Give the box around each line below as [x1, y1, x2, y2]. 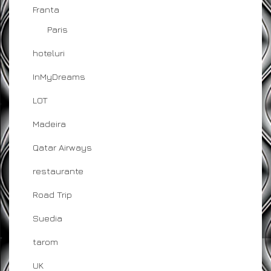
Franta [33, 4, 59, 15]
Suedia [33, 212, 62, 223]
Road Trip [33, 189, 72, 200]
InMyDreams [33, 71, 85, 82]
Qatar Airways [33, 142, 92, 152]
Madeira [33, 118, 66, 129]
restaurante [33, 165, 83, 176]
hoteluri [33, 47, 65, 58]
